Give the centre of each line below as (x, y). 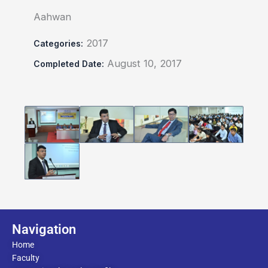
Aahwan (53, 17)
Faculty (26, 258)
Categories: (59, 44)
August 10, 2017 (145, 64)
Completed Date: (69, 64)
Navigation (44, 229)
